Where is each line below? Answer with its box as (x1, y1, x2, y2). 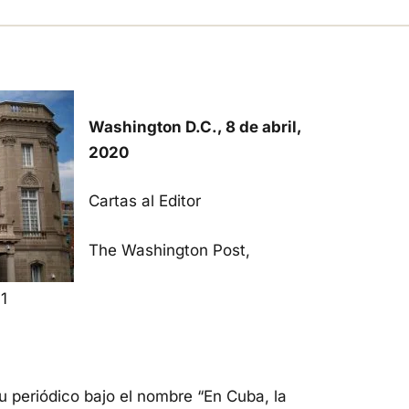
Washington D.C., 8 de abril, (89, 117, 301, 136)
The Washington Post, (89, 240, 250, 259)
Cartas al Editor (89, 192, 201, 210)
